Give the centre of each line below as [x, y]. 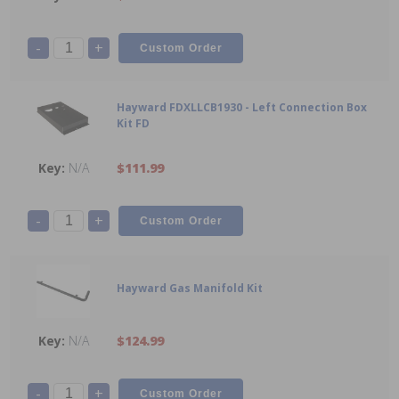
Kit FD [133, 124]
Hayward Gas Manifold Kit [190, 289]
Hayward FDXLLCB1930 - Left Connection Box [242, 108]
